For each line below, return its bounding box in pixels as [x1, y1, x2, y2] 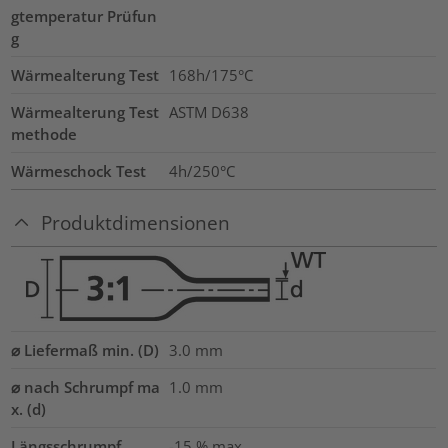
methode [11, 124, 78, 145]
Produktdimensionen [41, 210, 231, 236]
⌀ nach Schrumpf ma [11, 376, 161, 397]
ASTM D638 [168, 102, 249, 123]
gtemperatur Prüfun [11, 6, 158, 27]
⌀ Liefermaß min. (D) [11, 339, 160, 360]
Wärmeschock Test [11, 161, 147, 182]
